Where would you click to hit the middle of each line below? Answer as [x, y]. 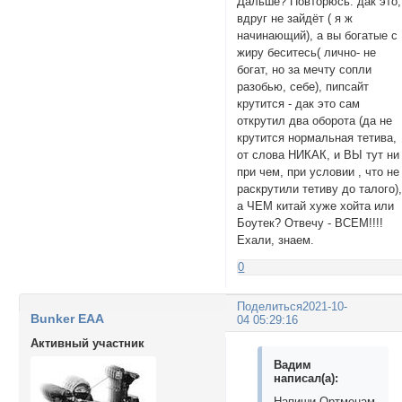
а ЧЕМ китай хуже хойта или [316, 206]
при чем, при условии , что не [319, 172]
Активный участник [87, 344]
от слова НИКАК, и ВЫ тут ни [319, 155]
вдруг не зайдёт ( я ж [295, 19]
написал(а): [306, 378]
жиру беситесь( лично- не [307, 53]
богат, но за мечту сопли [305, 70]
